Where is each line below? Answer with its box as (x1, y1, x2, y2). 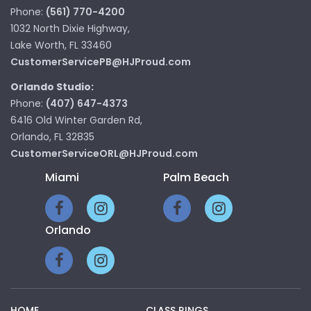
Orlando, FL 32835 (10, 129, 94, 144)
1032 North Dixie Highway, (10, 22, 130, 36)
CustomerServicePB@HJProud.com (10, 55, 191, 69)
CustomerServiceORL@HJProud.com (10, 146, 198, 160)
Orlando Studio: (10, 79, 94, 94)
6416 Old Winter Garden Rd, (10, 112, 142, 127)
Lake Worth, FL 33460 (10, 38, 112, 53)
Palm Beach (163, 169, 229, 186)
